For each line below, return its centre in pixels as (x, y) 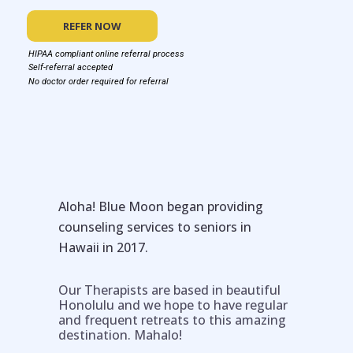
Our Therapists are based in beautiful (169, 290)
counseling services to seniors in (155, 227)
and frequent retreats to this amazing (172, 320)
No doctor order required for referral (98, 82)
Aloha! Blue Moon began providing (161, 206)
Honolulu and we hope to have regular (173, 305)
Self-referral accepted (71, 67)
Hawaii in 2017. (103, 247)
